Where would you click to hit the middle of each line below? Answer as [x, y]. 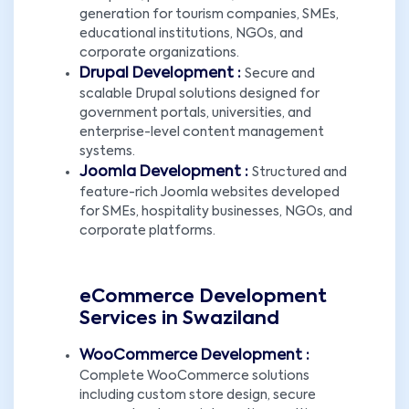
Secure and [280, 74]
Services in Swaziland [179, 320]
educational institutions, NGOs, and [191, 34]
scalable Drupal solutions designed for [199, 94]
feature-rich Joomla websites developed [210, 193]
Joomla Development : [166, 173]
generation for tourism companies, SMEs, [209, 15]
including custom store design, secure [198, 395]
